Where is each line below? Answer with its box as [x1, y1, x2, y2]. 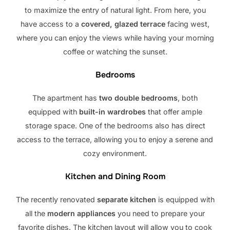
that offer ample [145, 107, 202, 116]
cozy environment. [83, 148, 147, 158]
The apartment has [32, 93, 99, 102]
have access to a [21, 19, 81, 28]
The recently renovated [15, 195, 97, 204]
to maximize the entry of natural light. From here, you [24, 5, 206, 14]
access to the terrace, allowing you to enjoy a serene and [17, 135, 213, 144]
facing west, [165, 19, 209, 28]
